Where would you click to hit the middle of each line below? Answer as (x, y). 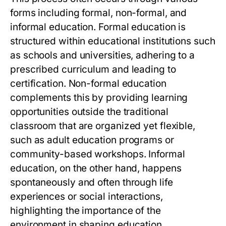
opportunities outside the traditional (89, 112)
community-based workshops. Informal (98, 154)
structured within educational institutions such (113, 41)
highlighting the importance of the (86, 211)
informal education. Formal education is (98, 27)
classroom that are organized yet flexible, (103, 126)
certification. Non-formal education (88, 84)
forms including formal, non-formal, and (99, 13)
